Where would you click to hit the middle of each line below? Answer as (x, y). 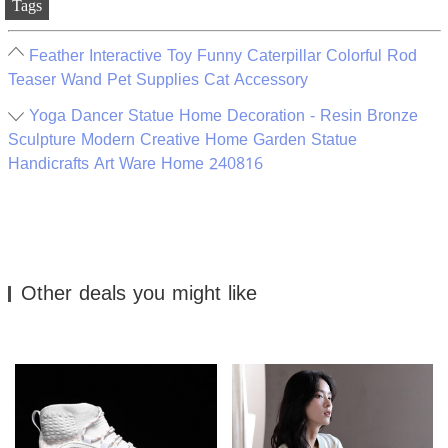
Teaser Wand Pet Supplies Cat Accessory (157, 80)
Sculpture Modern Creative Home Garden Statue (182, 140)
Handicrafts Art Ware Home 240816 (135, 164)
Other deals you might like (138, 293)
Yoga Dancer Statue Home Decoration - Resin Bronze (223, 116)
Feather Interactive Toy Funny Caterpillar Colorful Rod (222, 56)
